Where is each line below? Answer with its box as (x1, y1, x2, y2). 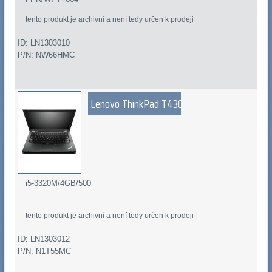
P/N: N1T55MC (17, 246, 71, 256)
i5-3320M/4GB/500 (25, 178, 92, 188)
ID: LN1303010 (17, 38, 70, 48)
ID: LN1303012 (17, 234, 70, 244)
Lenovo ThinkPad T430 (90, 95, 184, 113)
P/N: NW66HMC (17, 50, 75, 60)
